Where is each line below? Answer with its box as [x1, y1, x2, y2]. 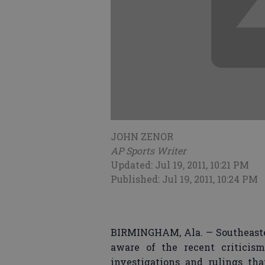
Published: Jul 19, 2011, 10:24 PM [111, 173, 258, 186]
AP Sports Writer [111, 144, 186, 157]
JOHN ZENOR [111, 130, 173, 143]
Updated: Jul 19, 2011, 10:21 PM [111, 159, 249, 172]
